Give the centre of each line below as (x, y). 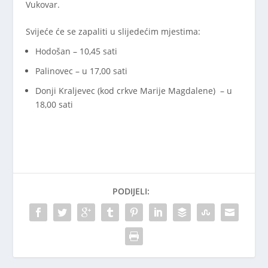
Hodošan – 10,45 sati (76, 51)
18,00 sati (54, 104)
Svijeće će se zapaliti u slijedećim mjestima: (113, 32)
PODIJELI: (131, 191)
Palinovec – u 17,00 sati (81, 71)
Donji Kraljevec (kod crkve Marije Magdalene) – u (133, 90)
